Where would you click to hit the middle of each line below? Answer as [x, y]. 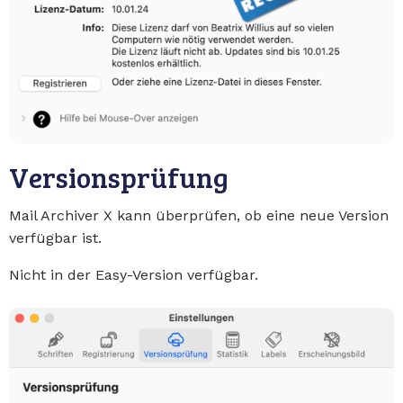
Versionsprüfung [119, 177]
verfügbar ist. [55, 238]
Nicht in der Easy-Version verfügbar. [134, 275]
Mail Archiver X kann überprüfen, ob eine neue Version [199, 215]
